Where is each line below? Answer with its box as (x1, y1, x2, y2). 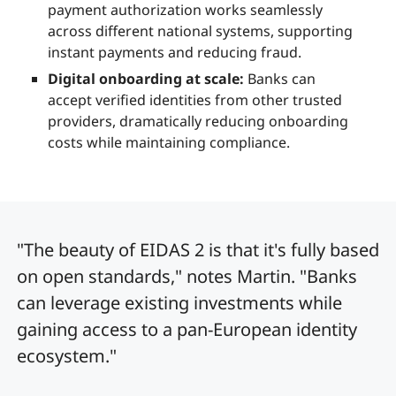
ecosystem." (16, 344, 117, 369)
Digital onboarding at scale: (48, 69, 244, 89)
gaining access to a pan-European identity (16, 317, 357, 342)
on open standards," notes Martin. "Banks (16, 264, 357, 289)
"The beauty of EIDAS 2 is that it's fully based (16, 238, 379, 263)
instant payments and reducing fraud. (48, 42, 301, 63)
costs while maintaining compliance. (48, 133, 290, 153)
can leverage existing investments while (16, 291, 342, 316)
